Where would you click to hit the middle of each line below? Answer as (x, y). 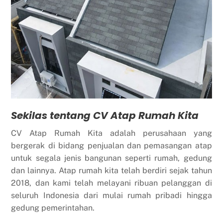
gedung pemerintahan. (53, 208)
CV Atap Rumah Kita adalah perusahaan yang (111, 133)
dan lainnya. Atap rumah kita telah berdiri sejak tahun (111, 171)
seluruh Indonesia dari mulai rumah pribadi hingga (111, 196)
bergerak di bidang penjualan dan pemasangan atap (111, 146)
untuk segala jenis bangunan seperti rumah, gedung (111, 158)
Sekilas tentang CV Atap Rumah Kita (105, 116)
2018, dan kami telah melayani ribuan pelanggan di (111, 183)
